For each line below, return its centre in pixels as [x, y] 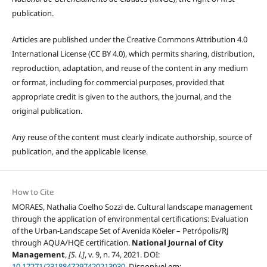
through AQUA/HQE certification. [72, 242]
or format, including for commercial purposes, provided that [118, 82]
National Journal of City [177, 242]
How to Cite [32, 192]
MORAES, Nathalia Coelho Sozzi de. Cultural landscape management [132, 207]
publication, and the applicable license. [80, 151]
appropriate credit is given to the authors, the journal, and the [121, 96]
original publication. [47, 111]
